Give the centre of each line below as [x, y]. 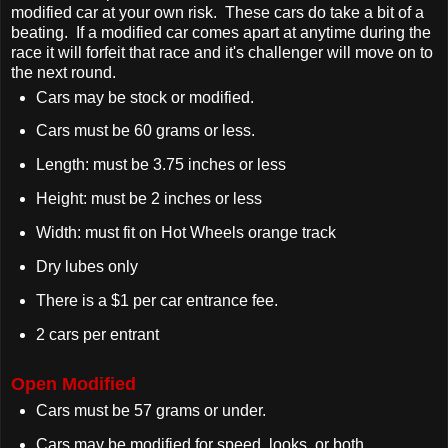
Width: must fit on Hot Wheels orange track [185, 232]
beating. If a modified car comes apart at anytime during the [221, 32]
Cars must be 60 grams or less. [145, 131]
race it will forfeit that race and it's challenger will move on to [222, 52]
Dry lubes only [86, 266]
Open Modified [73, 384]
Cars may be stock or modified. [144, 97]
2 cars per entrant [99, 334]
